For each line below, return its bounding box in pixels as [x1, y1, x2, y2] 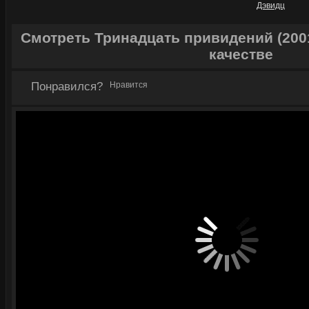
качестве [208, 46, 273, 62]
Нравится [110, 80, 148, 90]
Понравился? [31, 80, 103, 93]
